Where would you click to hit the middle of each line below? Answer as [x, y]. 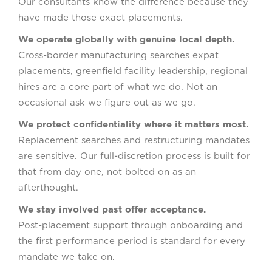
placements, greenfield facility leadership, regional [133, 71]
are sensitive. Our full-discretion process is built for [134, 156]
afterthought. [48, 187]
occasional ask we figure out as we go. [107, 102]
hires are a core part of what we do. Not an [118, 87]
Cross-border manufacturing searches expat [118, 55]
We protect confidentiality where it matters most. [133, 124]
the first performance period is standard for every [132, 241]
